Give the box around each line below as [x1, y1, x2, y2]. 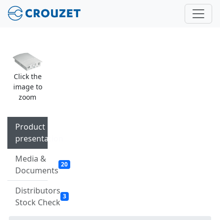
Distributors [15, 185, 60, 196]
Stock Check [15, 196, 60, 208]
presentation [15, 133, 63, 144]
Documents [15, 165, 58, 176]
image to [13, 82, 42, 91]
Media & [15, 153, 46, 164]
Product [15, 121, 45, 132]
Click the [13, 71, 42, 81]
